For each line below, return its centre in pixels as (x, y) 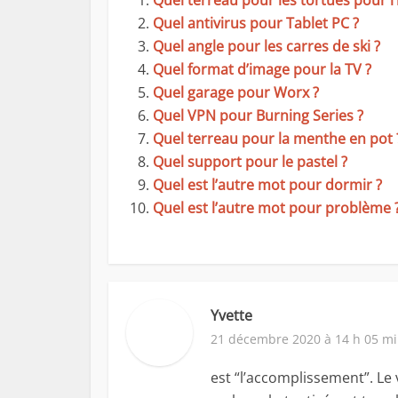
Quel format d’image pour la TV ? (262, 69)
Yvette (231, 315)
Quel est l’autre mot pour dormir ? (267, 185)
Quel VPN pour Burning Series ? (258, 115)
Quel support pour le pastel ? (250, 162)
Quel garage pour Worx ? (236, 92)
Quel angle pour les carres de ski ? (267, 46)
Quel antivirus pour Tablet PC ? (256, 23)
